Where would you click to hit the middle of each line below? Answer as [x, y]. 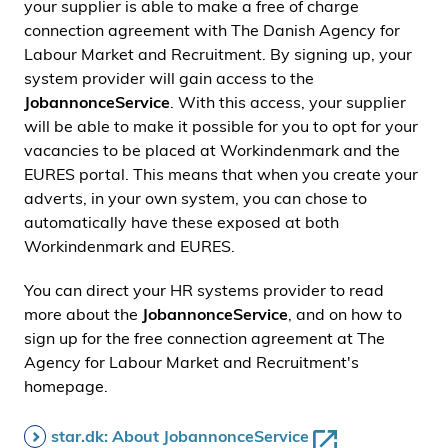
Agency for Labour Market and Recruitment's [191, 362]
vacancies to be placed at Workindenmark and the [212, 150]
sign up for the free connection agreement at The [204, 338]
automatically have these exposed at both [181, 222]
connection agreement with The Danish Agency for [212, 30]
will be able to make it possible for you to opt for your [221, 126]
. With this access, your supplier [288, 102]
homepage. [66, 386]
